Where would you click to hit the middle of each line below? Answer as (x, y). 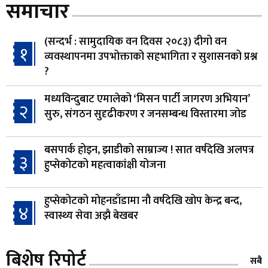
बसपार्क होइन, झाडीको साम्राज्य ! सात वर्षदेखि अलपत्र (149, 150)
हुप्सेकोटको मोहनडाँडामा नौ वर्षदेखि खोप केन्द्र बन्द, (143, 201)
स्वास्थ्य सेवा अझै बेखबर (91, 216)
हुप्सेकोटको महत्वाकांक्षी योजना (105, 165)
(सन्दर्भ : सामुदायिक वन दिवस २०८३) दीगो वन (135, 42)
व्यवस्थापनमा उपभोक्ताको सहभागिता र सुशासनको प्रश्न (151, 57)
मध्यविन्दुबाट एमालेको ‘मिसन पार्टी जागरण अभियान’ (147, 99)
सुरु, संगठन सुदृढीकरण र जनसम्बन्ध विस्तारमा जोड (145, 114)
